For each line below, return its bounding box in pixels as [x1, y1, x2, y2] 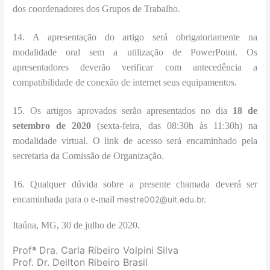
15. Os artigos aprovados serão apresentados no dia [13, 105, 228, 116]
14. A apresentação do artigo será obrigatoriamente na [13, 31, 257, 42]
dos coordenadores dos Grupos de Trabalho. [13, 3, 181, 14]
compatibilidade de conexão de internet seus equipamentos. [13, 77, 237, 87]
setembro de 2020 [13, 120, 98, 131]
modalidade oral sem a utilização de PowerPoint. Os [13, 46, 257, 57]
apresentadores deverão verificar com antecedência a [13, 61, 257, 72]
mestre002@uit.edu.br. [117, 194, 207, 204]
